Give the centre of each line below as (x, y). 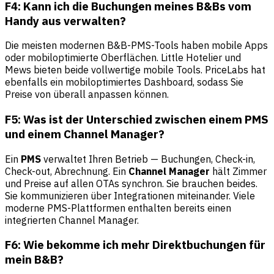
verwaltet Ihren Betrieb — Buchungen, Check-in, (148, 159)
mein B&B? (34, 260)
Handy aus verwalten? (65, 20)
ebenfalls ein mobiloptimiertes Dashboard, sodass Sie (124, 82)
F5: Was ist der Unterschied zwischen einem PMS (137, 119)
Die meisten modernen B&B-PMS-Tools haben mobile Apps (136, 46)
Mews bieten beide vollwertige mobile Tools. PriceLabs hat (135, 70)
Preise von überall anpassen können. (87, 94)
